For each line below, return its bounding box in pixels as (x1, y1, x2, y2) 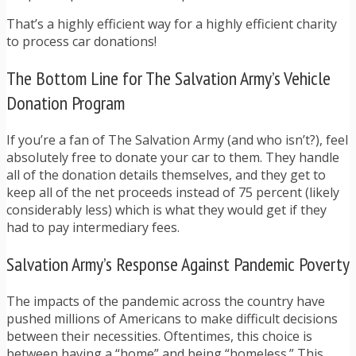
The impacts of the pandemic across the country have (6, 292, 325, 310)
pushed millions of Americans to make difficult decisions (6, 309, 338, 327)
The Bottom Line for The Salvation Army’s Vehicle (6, 65, 331, 91)
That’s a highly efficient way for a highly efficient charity (6, 15, 337, 33)
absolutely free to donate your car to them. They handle (6, 148, 339, 166)
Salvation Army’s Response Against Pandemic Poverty (6, 251, 350, 277)
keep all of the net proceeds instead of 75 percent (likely (6, 183, 339, 201)
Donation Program (6, 90, 125, 115)
